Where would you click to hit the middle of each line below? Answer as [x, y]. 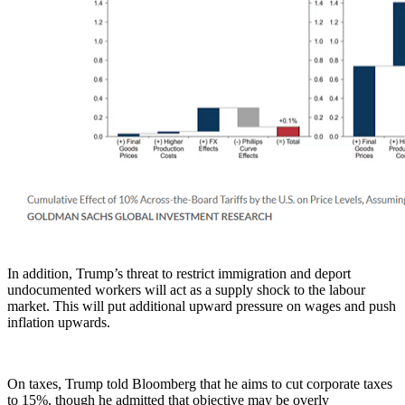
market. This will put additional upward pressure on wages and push [202, 306]
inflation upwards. [59, 323]
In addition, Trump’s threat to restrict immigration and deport [179, 274]
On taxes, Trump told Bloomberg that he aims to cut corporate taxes [200, 384]
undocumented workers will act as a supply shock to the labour [186, 290]
